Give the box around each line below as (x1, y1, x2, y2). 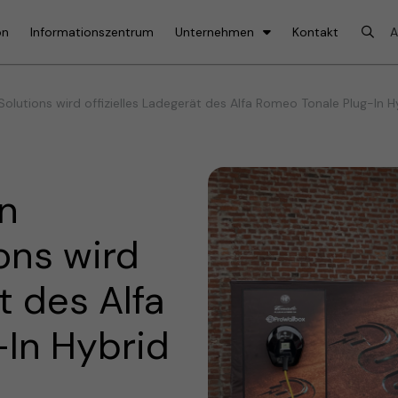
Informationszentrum (30, 23, 154, 40)
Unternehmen (175, 23, 254, 40)
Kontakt (292, 23, 338, 40)
